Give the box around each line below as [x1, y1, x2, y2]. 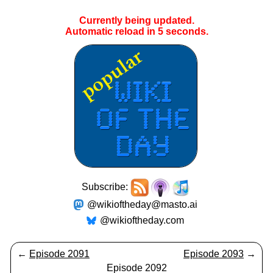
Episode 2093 [183, 249, 244, 259]
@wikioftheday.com [100, 215, 184, 225]
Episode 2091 [29, 249, 90, 259]
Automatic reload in [65, 26, 158, 37]
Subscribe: [82, 182, 130, 193]
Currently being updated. [79, 15, 194, 26]
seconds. [163, 26, 208, 37]
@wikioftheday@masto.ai [87, 199, 197, 210]
